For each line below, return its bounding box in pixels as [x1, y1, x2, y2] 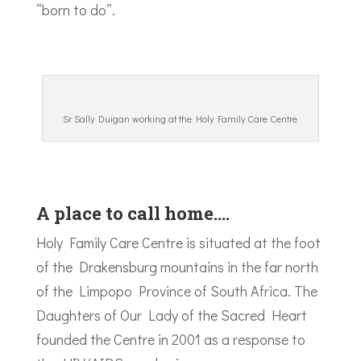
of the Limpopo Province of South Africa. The [35, 281, 317, 301]
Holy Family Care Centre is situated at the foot [35, 233, 321, 252]
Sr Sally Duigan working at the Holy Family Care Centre [63, 112, 298, 125]
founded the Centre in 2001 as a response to [35, 330, 305, 349]
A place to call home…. [35, 201, 230, 225]
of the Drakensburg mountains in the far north [35, 257, 318, 276]
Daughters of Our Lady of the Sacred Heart [35, 305, 307, 325]
